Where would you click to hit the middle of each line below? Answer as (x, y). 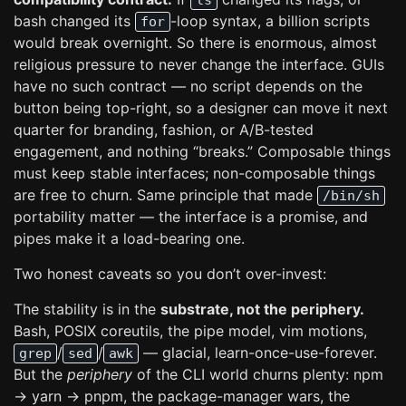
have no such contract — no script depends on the (188, 86)
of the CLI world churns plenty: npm (258, 374)
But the (40, 374)
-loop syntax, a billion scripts (270, 21)
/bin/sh (351, 196)
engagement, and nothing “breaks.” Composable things (202, 151)
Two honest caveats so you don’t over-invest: (170, 274)
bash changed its (74, 21)
